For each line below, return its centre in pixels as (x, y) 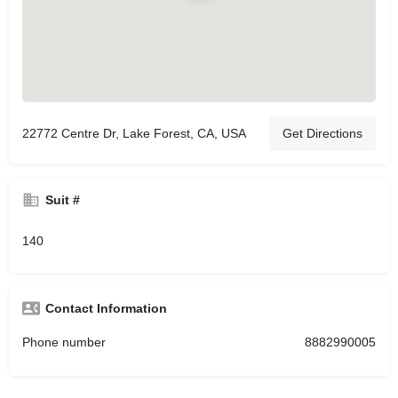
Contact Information (106, 308)
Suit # (63, 200)
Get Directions (322, 133)
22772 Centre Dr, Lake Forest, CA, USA (134, 133)
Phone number (64, 342)
